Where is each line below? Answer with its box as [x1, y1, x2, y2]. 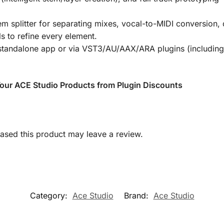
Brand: [123, 190, 151, 200]
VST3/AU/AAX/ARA [81, 43, 155, 54]
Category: [29, 190, 70, 200]
